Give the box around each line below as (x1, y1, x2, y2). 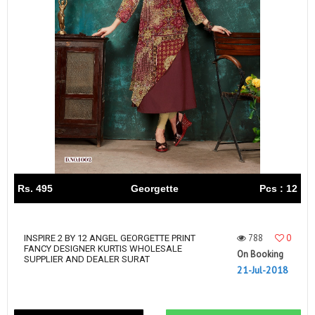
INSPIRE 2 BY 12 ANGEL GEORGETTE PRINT (24, 233, 195, 243)
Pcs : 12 (259, 183, 297, 194)
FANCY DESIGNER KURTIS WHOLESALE (24, 243, 182, 254)
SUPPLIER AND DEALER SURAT (24, 254, 150, 264)
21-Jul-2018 (237, 264, 288, 276)
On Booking (237, 248, 283, 260)
